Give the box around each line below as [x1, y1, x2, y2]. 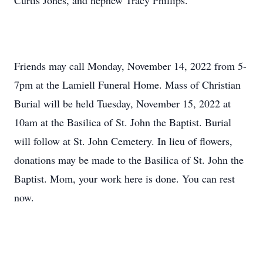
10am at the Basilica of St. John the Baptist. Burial [14, 115, 231, 129]
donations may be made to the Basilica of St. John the [14, 153, 244, 167]
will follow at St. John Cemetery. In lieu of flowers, [14, 134, 232, 148]
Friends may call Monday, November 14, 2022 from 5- [14, 59, 247, 73]
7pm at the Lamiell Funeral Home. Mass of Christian [14, 77, 241, 92]
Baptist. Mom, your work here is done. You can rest [14, 171, 235, 186]
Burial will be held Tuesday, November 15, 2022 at [14, 96, 231, 110]
